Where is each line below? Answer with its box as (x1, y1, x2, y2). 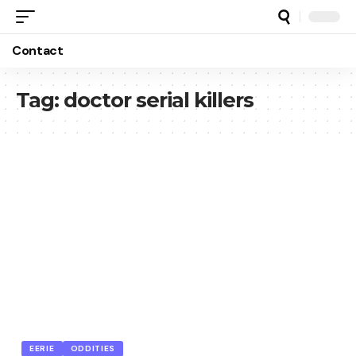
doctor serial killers (64, 87, 253, 113)
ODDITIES (70, 342, 116, 354)
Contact (12, 42, 64, 59)
